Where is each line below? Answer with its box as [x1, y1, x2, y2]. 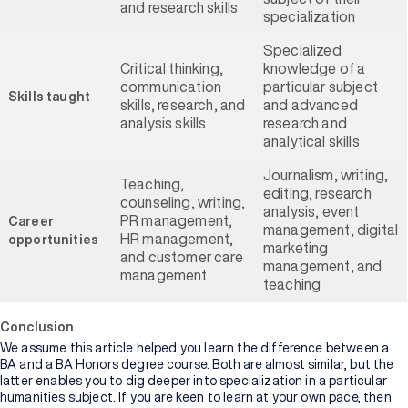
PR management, [120, 213, 233, 228]
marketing [263, 240, 329, 255]
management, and [263, 259, 382, 273]
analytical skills [263, 134, 360, 148]
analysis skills [120, 116, 207, 130]
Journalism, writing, [263, 168, 389, 182]
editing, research [263, 186, 372, 200]
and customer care [120, 250, 243, 264]
